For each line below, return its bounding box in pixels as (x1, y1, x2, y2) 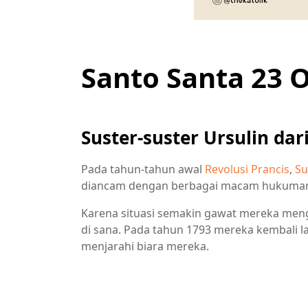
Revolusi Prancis (205, 161, 289, 177)
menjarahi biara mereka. (81, 238, 209, 254)
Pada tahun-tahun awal (81, 161, 205, 177)
